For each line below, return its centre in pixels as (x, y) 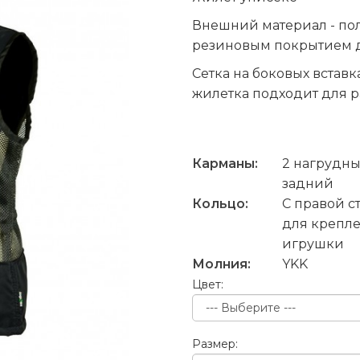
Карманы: (225, 163)
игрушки (313, 243)
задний (308, 183)
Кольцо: (220, 203)
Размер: (215, 344)
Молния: (221, 264)
